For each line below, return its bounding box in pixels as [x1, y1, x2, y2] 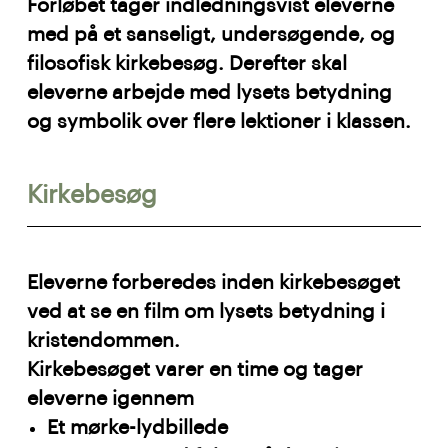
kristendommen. [27, 330, 187, 351]
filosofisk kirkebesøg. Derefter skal [27, 54, 348, 75]
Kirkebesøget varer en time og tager [27, 359, 364, 380]
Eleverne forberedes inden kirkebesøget [27, 272, 401, 293]
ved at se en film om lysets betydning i [27, 301, 386, 322]
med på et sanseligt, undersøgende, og [27, 25, 396, 46]
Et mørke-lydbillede [47, 417, 229, 438]
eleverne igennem [27, 388, 201, 409]
